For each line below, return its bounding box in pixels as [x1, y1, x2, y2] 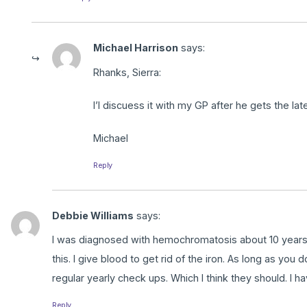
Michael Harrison [93, 42, 178, 54]
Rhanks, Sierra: [93, 66, 161, 78]
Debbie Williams [52, 209, 134, 221]
